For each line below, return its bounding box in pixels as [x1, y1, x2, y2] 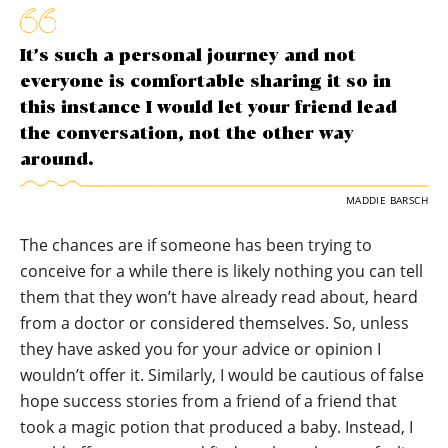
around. [20, 150, 93, 170]
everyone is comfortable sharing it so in [20, 72, 391, 92]
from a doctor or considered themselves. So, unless [20, 312, 409, 334]
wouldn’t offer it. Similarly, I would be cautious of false [20, 364, 424, 386]
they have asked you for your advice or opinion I [20, 338, 381, 360]
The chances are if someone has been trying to [20, 234, 372, 256]
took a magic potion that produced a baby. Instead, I [20, 416, 413, 438]
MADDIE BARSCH [345, 193, 428, 207]
